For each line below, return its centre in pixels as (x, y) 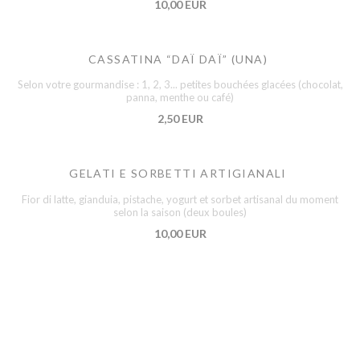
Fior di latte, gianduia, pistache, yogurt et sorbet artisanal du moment (180, 199)
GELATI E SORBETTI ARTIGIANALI (178, 174)
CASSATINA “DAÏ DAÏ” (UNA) (178, 59)
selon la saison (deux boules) (180, 212)
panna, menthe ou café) (180, 98)
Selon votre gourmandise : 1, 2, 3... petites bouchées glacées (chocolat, (180, 85)
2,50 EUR (180, 119)
